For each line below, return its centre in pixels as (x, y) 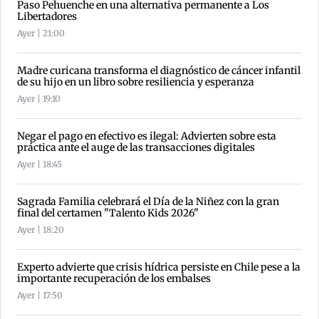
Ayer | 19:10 (39, 99)
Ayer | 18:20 (41, 230)
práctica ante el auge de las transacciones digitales (136, 148)
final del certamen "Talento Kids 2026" (108, 213)
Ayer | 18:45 (40, 164)
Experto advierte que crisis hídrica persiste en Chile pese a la (159, 267)
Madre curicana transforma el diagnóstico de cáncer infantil (159, 71)
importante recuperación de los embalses (114, 279)
